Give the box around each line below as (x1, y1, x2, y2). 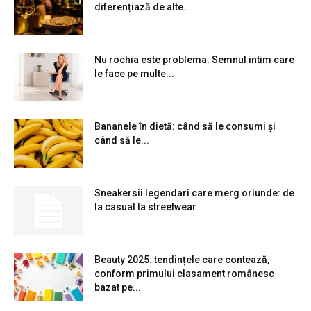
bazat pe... (94, 281, 141, 293)
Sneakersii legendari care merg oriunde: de (94, 187, 294, 199)
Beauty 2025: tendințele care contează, (94, 253, 269, 265)
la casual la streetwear (94, 201, 196, 212)
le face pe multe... (94, 67, 174, 79)
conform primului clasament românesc (94, 267, 274, 279)
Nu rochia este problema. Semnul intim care (94, 53, 294, 65)
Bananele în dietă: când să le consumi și (94, 120, 276, 132)
